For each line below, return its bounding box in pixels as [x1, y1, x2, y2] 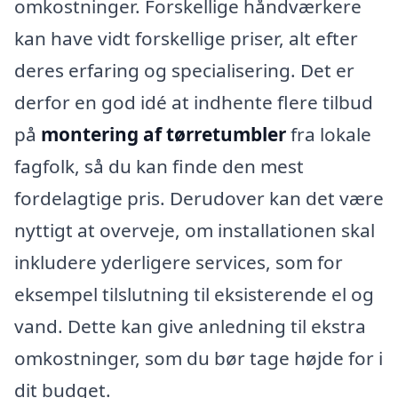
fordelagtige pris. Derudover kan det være [14, 186, 384, 211]
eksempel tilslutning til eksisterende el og [14, 282, 374, 307]
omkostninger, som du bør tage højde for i [14, 346, 383, 371]
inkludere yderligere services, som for [14, 250, 343, 275]
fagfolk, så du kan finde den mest [14, 154, 304, 179]
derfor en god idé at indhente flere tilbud [14, 90, 373, 115]
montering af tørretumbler [41, 122, 286, 147]
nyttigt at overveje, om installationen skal [14, 218, 375, 243]
